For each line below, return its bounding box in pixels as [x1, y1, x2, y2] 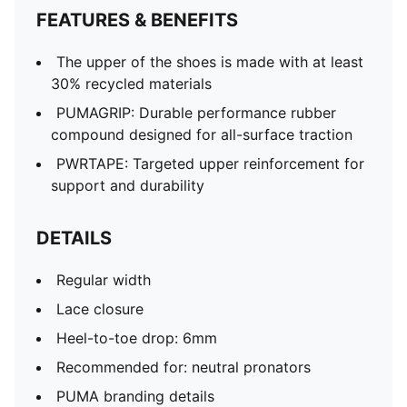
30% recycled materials [51, 74, 212, 93]
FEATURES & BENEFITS [36, 9, 238, 31]
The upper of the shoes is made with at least [56, 53, 363, 71]
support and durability [51, 176, 204, 194]
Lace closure [56, 300, 144, 318]
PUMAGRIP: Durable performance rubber [56, 104, 336, 122]
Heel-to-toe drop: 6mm [56, 329, 217, 347]
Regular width [56, 271, 151, 289]
